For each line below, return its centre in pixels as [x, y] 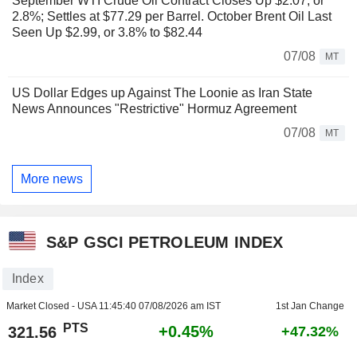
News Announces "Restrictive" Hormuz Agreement [154, 109]
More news [52, 178]
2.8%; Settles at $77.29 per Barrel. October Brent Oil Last [172, 17]
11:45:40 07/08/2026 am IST [159, 306]
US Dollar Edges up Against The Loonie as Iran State [162, 93]
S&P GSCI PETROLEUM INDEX [165, 242]
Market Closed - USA [52, 306]
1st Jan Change [310, 306]
